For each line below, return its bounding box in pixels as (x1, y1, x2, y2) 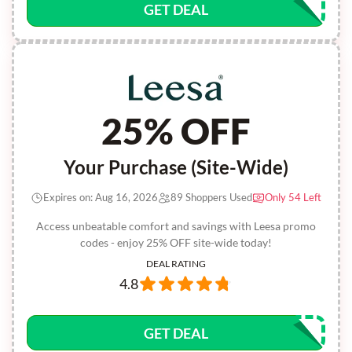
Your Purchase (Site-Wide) (64, 156, 288, 178)
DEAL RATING (146, 258, 206, 269)
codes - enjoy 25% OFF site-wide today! (80, 236, 272, 249)
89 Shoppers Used (170, 191, 252, 203)
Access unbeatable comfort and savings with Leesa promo (36, 219, 316, 233)
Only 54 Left (265, 191, 321, 203)
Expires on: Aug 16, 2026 (43, 191, 158, 203)
